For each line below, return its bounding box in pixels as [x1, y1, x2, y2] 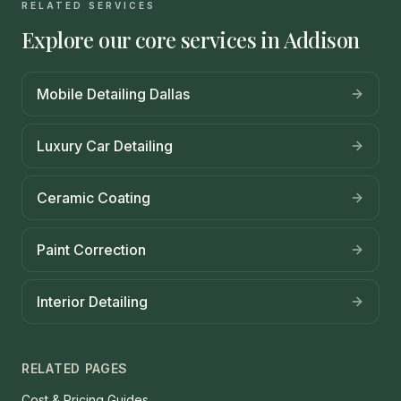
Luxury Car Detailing [37, 137, 173, 156]
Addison [283, 25, 360, 55]
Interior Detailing [37, 293, 148, 311]
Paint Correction [37, 241, 146, 260]
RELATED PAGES [21, 361, 129, 377]
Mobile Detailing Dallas [37, 85, 190, 104]
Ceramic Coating [37, 189, 150, 208]
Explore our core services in [21, 25, 284, 55]
